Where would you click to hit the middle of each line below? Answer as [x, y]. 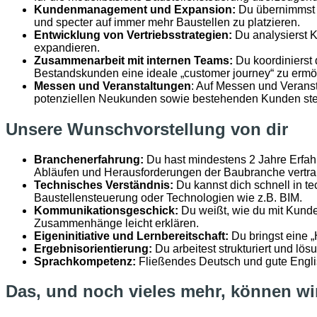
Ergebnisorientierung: [93, 248]
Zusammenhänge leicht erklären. [116, 223]
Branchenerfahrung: [89, 159]
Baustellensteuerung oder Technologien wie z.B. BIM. [168, 197]
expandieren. [67, 47]
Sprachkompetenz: [85, 261]
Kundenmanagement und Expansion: [135, 9]
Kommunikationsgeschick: [106, 210]
